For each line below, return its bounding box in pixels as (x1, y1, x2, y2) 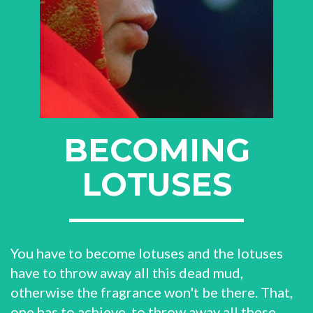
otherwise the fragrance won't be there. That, (10, 284, 293, 300)
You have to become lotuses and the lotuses (10, 245, 283, 261)
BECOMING (63, 131, 250, 169)
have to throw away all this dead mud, (10, 264, 243, 281)
